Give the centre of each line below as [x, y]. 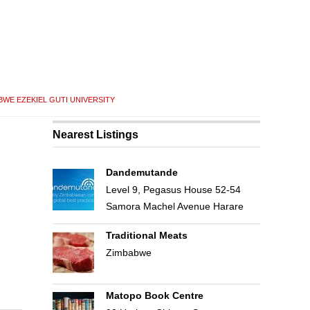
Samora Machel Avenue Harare [174, 206]
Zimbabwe [128, 253]
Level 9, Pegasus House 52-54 [173, 190]
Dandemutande [142, 172]
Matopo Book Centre [154, 295]
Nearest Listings [96, 135]
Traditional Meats [146, 235]
